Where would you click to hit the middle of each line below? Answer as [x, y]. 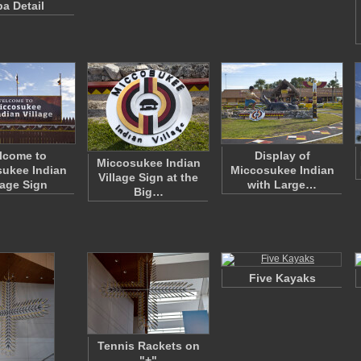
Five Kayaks [282, 278]
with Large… [282, 185]
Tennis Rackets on [148, 346]
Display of [282, 156]
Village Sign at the [148, 177]
